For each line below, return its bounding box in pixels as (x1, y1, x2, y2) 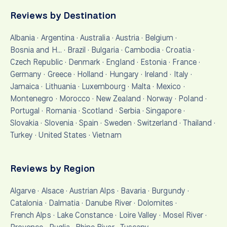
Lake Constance (56, 209, 113, 220)
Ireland (144, 68, 168, 80)
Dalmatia (48, 197, 80, 208)
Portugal (10, 105, 40, 116)
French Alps (10, 209, 51, 220)
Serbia (119, 105, 140, 116)
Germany (10, 68, 42, 80)
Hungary (109, 68, 139, 80)
